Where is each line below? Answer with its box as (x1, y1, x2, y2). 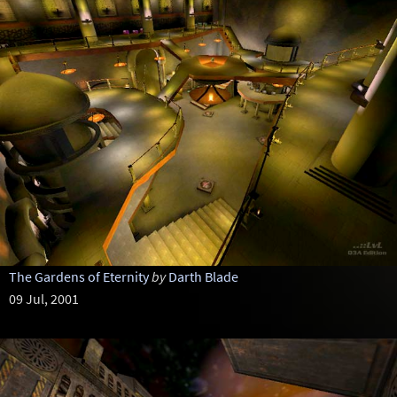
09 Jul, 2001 (8, 290, 79, 307)
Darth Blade (167, 268, 238, 285)
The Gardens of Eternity (8, 268, 149, 285)
